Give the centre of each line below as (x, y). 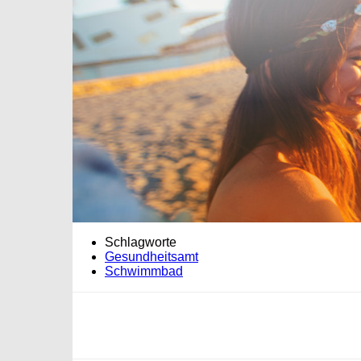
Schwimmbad (144, 272)
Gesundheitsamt (151, 257)
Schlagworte (141, 243)
